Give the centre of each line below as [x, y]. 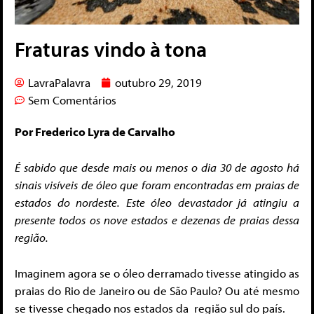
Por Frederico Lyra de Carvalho [95, 132]
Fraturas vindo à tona [111, 49]
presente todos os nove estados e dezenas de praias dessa [157, 219]
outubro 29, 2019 [158, 83]
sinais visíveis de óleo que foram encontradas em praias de [157, 184]
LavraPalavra [59, 83]
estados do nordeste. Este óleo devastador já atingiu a [157, 202]
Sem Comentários [72, 100]
